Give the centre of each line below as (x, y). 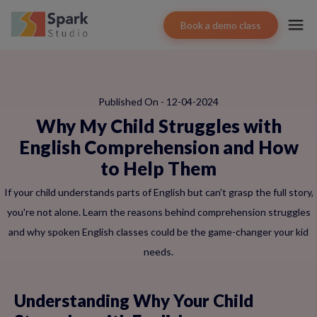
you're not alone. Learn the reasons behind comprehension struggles (158, 212)
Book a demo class (221, 25)
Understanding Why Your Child (134, 300)
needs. (158, 252)
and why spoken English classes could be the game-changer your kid (158, 232)
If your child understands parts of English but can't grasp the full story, (158, 192)
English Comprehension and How (158, 147)
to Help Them (158, 168)
